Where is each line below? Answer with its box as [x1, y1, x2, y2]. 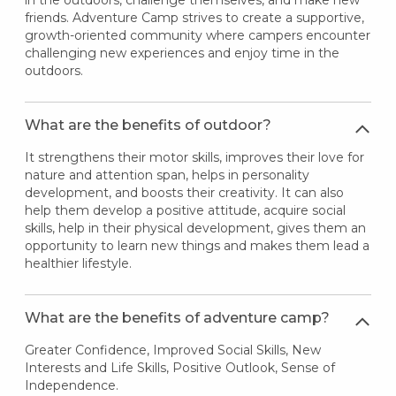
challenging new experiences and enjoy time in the [24, 45, 339, 62]
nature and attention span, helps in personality [24, 167, 309, 184]
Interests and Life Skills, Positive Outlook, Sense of [24, 360, 335, 377]
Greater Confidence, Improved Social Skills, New [24, 342, 321, 359]
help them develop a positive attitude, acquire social [24, 202, 346, 219]
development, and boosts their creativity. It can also [24, 185, 344, 202]
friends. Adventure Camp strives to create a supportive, [24, 10, 364, 27]
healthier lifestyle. [24, 255, 132, 272]
